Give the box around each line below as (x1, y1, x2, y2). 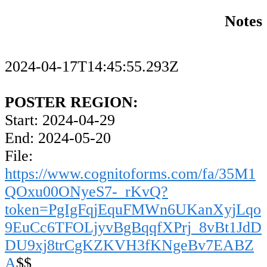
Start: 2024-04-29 (5, 111, 115, 129)
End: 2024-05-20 (5, 129, 111, 147)
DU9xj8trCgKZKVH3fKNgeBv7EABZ (5, 237, 254, 254)
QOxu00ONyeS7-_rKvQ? (5, 183, 168, 201)
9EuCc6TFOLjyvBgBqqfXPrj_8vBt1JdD (5, 219, 262, 237)
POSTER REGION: (5, 94, 138, 111)
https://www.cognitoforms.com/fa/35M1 (5, 165, 256, 183)
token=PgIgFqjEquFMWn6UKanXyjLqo (5, 201, 261, 219)
